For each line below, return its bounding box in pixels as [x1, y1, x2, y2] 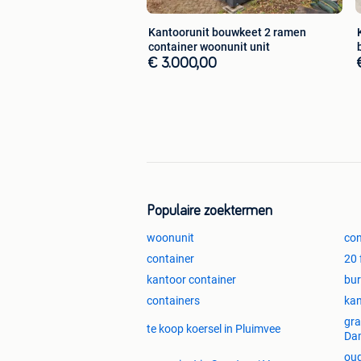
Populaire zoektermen [147, 204, 272, 219]
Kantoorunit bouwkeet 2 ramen [148, 26, 306, 39]
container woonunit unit [148, 40, 270, 54]
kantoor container [147, 273, 236, 287]
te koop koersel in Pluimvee [147, 322, 280, 336]
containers [147, 294, 200, 308]
